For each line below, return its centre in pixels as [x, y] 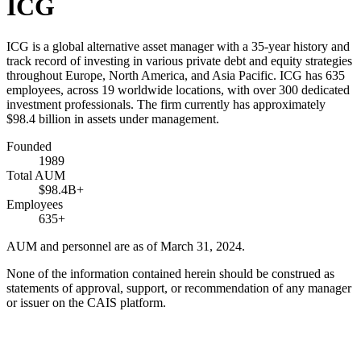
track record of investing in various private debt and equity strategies [179, 60]
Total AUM [36, 175]
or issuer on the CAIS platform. [86, 302]
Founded [29, 146]
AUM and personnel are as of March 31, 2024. [126, 246]
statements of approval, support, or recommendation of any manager [179, 288]
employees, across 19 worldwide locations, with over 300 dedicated [178, 89]
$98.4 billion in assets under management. [113, 118]
